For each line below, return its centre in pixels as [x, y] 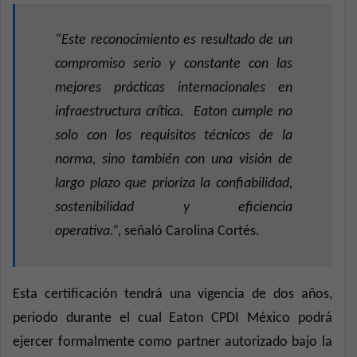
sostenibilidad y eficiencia [174, 207]
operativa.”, [90, 231]
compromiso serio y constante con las [174, 64]
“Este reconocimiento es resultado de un [174, 40]
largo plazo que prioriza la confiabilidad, [174, 183]
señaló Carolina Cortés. [192, 231]
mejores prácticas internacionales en [174, 88]
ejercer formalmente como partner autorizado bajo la [173, 342]
